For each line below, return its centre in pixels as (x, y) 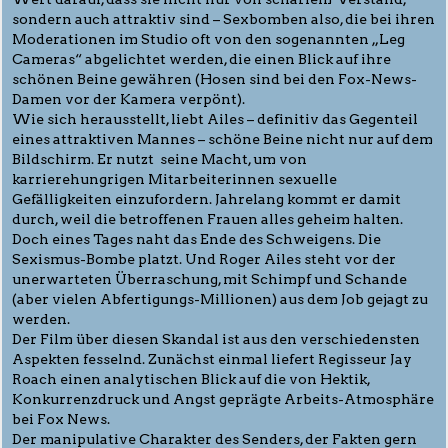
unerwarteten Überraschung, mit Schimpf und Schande (209, 278)
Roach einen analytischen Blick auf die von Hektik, (191, 378)
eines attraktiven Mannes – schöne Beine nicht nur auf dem (222, 138)
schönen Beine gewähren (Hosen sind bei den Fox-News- (214, 78)
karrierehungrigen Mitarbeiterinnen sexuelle (174, 178)
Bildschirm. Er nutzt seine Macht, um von (159, 158)
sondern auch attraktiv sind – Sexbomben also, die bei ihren (223, 18)
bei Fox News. (61, 418)
